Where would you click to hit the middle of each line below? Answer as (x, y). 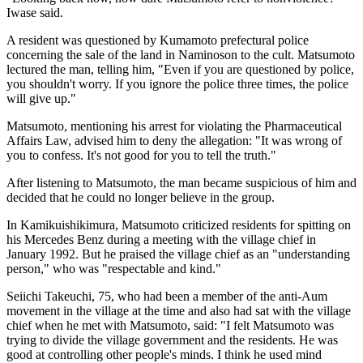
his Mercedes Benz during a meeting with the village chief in (161, 239)
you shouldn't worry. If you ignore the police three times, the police (177, 83)
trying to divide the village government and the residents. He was (172, 340)
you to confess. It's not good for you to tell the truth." (141, 155)
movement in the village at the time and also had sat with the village (179, 310)
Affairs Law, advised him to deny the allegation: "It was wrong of (174, 140)
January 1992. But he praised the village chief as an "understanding (178, 254)
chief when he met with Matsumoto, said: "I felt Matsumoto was (170, 325)
